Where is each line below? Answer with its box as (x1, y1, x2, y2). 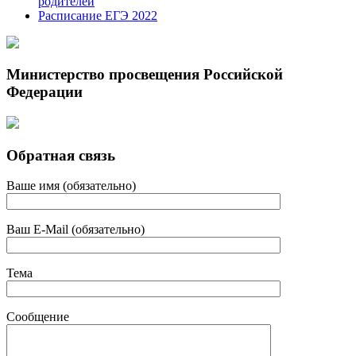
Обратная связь (6, 146, 115, 164)
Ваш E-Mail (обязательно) (6, 222, 145, 237)
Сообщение (6, 310, 69, 324)
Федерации (6, 83, 83, 101)
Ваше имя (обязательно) (6, 179, 136, 193)
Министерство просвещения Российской (6, 66, 283, 83)
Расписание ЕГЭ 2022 (38, 8, 157, 22)
